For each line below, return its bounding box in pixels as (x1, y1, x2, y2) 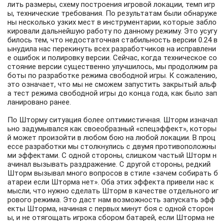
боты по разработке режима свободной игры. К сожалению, (7, 71, 217, 80)
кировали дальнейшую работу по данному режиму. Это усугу (7, 27, 217, 36)
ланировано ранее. (7, 98, 71, 107)
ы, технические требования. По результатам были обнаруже (7, 9, 217, 18)
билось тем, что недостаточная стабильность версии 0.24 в (7, 36, 218, 45)
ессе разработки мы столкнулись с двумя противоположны (7, 142, 216, 151)
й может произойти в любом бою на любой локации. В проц (7, 133, 216, 143)
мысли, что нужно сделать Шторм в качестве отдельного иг (7, 186, 219, 196)
